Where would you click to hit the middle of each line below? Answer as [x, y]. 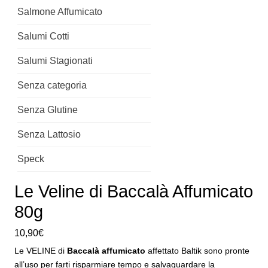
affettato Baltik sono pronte [197, 251]
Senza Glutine [48, 110]
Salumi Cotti [43, 36]
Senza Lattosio [49, 134]
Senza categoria [52, 85]
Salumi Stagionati [55, 61]
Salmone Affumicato [60, 12]
